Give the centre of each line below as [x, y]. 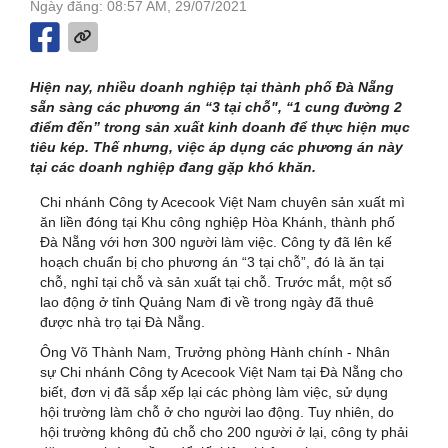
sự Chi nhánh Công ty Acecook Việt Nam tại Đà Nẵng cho [221, 371]
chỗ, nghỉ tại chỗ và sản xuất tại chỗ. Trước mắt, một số [216, 281]
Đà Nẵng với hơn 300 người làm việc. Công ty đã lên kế [216, 241]
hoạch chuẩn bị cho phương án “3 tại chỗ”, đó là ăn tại [212, 261]
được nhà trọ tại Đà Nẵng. [122, 321]
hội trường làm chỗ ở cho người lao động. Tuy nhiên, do [217, 411]
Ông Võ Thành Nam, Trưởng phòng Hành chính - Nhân [215, 351]
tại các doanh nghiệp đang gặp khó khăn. [173, 166]
